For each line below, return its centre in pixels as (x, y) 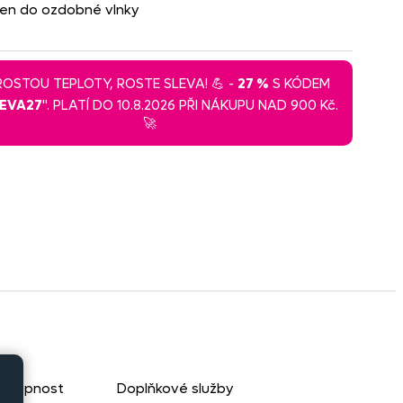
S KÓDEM (300, 84)
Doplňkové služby (175, 389)
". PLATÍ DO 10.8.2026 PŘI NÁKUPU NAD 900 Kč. (190, 105)
